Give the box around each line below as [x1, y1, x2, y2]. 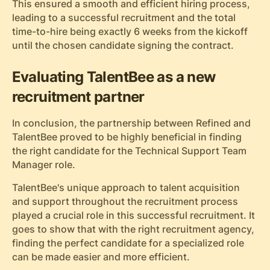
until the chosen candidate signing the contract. [11, 40, 234, 52]
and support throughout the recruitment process [11, 196, 238, 208]
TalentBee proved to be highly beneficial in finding [11, 131, 242, 143]
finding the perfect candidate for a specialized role [11, 237, 244, 250]
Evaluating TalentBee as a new [11, 67, 216, 86]
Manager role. [11, 159, 75, 171]
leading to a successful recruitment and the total [11, 12, 236, 24]
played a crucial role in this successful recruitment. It [11, 210, 255, 222]
